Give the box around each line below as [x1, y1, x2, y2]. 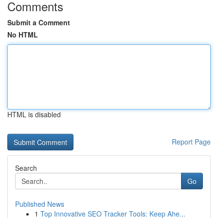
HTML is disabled [7, 109, 61, 119]
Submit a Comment [7, 18, 70, 27]
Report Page [172, 137, 211, 146]
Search [15, 163, 37, 173]
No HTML [7, 30, 38, 39]
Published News [15, 199, 64, 209]
